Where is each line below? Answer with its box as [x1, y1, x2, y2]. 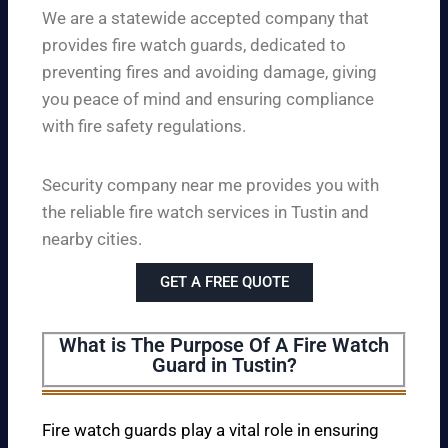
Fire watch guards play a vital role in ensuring [42, 419, 379, 440]
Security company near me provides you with [42, 174, 379, 195]
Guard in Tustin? [151, 352, 297, 377]
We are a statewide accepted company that [42, 7, 369, 28]
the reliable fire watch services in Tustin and [42, 201, 369, 222]
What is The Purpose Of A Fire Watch [59, 332, 389, 357]
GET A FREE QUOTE [159, 272, 289, 291]
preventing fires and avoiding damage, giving [42, 61, 377, 82]
